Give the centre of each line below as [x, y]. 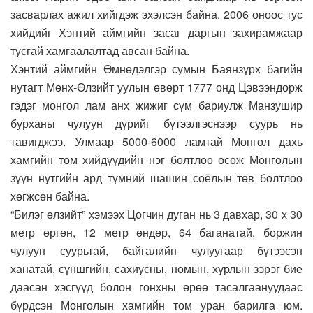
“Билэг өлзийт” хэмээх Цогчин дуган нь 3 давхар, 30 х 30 [156, 214]
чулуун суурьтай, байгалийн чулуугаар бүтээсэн [156, 250]
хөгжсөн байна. [50, 196]
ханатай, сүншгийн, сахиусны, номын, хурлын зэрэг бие [156, 268]
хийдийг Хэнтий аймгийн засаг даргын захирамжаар [156, 32]
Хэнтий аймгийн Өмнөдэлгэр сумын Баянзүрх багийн [156, 68]
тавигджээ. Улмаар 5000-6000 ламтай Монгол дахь [156, 141]
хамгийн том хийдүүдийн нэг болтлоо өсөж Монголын [156, 159]
